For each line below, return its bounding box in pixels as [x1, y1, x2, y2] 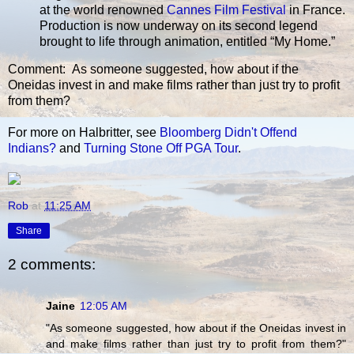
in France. [286, 2, 345, 17]
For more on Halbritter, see [8, 126, 160, 140]
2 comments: [8, 256, 96, 273]
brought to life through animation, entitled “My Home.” [40, 34, 335, 48]
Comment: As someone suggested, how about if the [8, 62, 299, 77]
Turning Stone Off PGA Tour [84, 141, 238, 156]
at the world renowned [40, 2, 167, 17]
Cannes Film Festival [167, 2, 286, 17]
